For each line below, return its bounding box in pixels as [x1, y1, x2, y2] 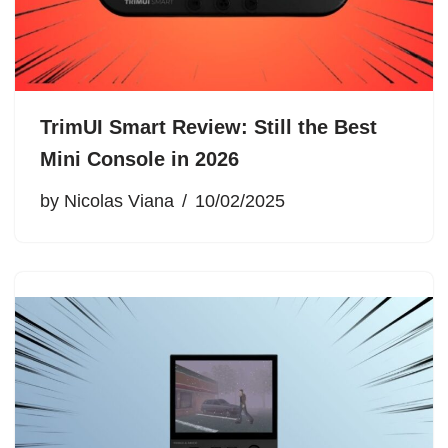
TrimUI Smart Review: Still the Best [40, 115, 377, 138]
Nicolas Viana [64, 190, 174, 211]
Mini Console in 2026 [40, 147, 239, 170]
